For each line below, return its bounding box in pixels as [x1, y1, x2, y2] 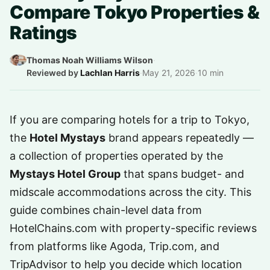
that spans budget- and [121, 168, 244, 180]
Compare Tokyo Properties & [10, 1, 259, 23]
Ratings [10, 22, 77, 43]
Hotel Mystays [30, 131, 105, 144]
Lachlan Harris [80, 67, 140, 78]
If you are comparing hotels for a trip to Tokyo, [10, 113, 250, 126]
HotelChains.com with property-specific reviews [10, 222, 257, 234]
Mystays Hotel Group [10, 168, 121, 180]
